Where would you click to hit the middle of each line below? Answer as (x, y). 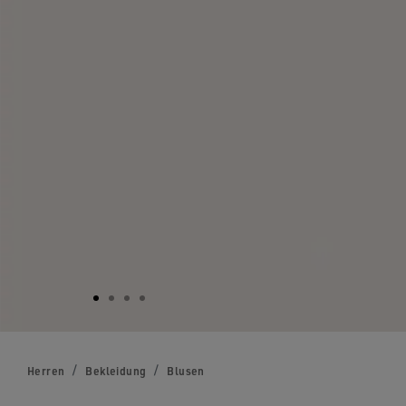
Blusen (186, 372)
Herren (46, 372)
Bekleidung (116, 372)
